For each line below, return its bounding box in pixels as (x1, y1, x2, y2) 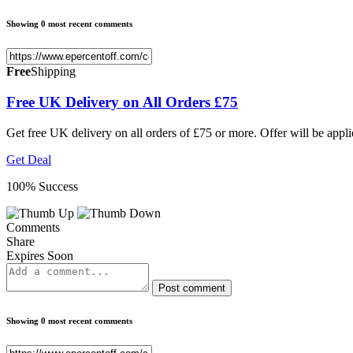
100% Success (6, 179, 78, 193)
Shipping (31, 65, 76, 79)
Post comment (158, 281, 225, 294)
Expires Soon (6, 248, 73, 262)
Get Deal (6, 152, 51, 166)
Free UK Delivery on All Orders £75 (6, 93, 238, 110)
